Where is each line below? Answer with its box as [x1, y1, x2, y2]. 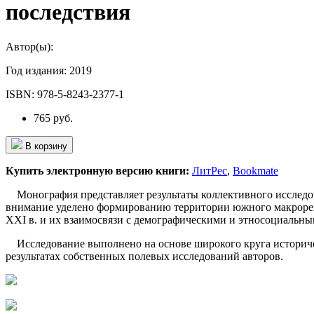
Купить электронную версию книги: [6, 164, 189, 177]
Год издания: [6, 64, 69, 76]
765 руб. [34, 111, 73, 124]
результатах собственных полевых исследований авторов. [6, 250, 283, 262]
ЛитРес [192, 164, 227, 177]
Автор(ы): [6, 40, 53, 53]
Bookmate [233, 164, 278, 177]
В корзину [25, 140, 67, 151]
